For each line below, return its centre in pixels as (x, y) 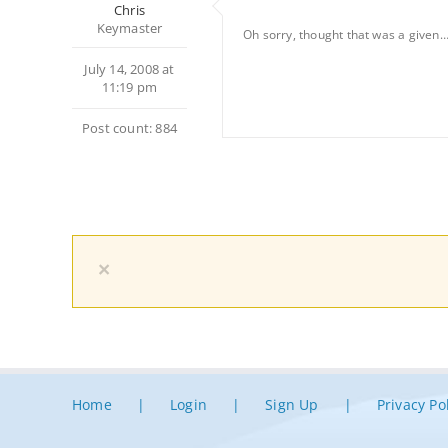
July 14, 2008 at (129, 69)
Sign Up (292, 404)
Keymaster (129, 28)
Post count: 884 (129, 128)
